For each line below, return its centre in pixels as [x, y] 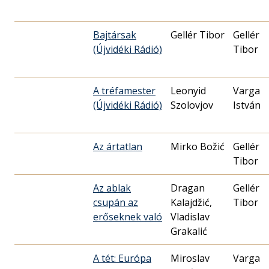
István [247, 105]
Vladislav [190, 216]
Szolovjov [192, 105]
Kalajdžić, [191, 202]
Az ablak [112, 188]
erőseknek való [128, 216]
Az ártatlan [118, 146]
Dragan [188, 188]
